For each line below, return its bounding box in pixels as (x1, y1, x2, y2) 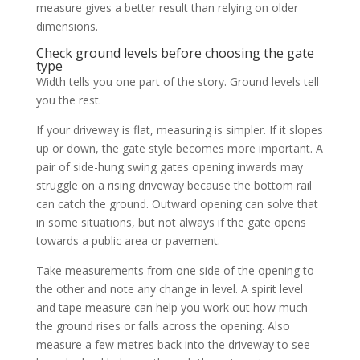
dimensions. (35, 18, 98, 34)
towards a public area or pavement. (35, 232, 220, 248)
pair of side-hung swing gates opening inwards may (35, 158, 303, 174)
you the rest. (35, 92, 101, 108)
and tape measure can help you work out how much (35, 299, 308, 315)
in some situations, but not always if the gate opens (35, 214, 306, 230)
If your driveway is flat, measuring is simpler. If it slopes (35, 121, 323, 137)
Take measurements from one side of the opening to (35, 262, 314, 278)
